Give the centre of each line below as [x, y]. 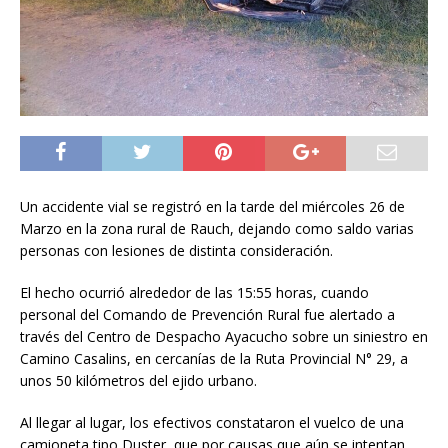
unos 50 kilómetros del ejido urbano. [138, 381]
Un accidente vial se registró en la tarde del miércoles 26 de [212, 207]
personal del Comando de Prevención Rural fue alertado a [207, 315]
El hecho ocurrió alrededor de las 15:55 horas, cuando [194, 293]
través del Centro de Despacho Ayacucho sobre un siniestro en [224, 337]
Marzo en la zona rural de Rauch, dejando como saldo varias [217, 229]
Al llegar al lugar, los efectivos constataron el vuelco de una [212, 423]
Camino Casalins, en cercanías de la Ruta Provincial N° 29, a [214, 359]
